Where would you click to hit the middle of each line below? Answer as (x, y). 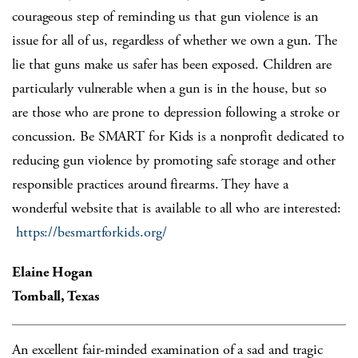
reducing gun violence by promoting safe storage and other (174, 161)
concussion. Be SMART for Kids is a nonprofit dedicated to (178, 137)
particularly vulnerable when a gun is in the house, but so (169, 89)
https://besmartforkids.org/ (91, 233)
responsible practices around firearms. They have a (150, 185)
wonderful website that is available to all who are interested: (177, 209)
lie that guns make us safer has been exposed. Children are (172, 65)
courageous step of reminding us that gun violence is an (165, 17)
